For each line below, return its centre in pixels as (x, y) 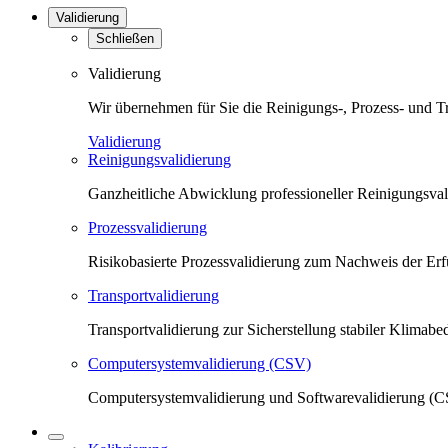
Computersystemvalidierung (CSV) (199, 363)
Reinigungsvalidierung (159, 159)
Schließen (125, 38)
